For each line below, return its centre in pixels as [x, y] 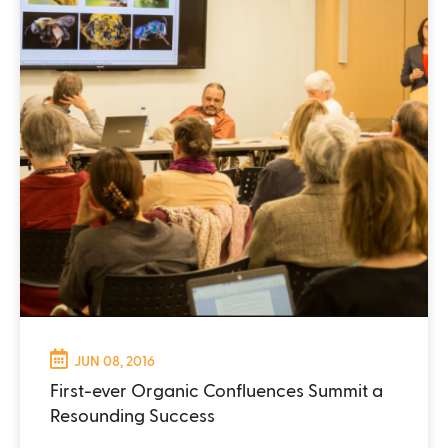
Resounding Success [132, 414]
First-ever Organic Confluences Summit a [216, 389]
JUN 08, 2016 [114, 360]
